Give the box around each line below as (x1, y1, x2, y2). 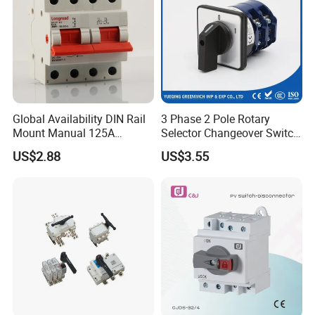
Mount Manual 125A (13, 124, 115, 141)
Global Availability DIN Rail (13, 110, 146, 127)
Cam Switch (160, 139, 221, 155)
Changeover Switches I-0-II (13, 139, 143, 155)
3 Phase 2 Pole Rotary (160, 110, 270, 127)
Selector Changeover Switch (160, 124, 300, 141)
